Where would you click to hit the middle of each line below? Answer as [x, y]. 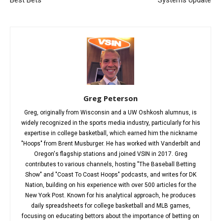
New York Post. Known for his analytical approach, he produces [110, 195]
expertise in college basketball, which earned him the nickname [110, 133]
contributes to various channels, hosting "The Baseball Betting [110, 164]
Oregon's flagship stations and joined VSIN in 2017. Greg [110, 154]
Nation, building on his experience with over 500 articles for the [110, 185]
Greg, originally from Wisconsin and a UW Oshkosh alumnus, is [110, 112]
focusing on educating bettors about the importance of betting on [110, 216]
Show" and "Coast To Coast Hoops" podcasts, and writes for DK [110, 174]
